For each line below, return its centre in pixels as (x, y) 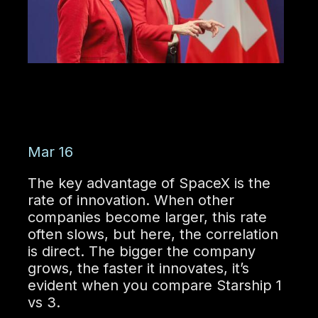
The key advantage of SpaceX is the (149, 183)
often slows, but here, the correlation (153, 235)
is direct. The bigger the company (141, 252)
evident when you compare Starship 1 (154, 286)
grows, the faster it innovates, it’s (138, 269)
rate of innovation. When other (131, 201)
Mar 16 (50, 152)
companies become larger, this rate (147, 218)
